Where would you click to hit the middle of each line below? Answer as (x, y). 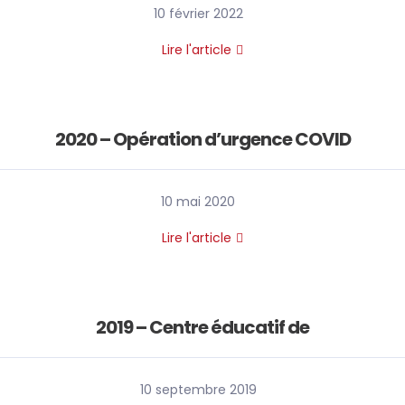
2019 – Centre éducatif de (202, 327)
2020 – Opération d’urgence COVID (202, 139)
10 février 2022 (198, 14)
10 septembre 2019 (198, 390)
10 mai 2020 (198, 202)
